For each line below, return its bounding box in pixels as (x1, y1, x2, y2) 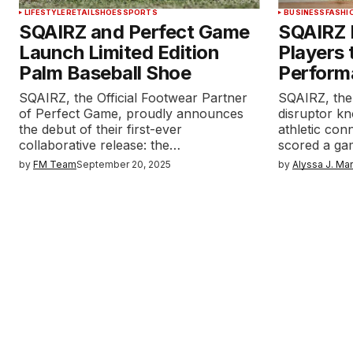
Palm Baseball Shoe (19, 61, 191, 84)
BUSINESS (284, 8, 325, 17)
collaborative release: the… (19, 137, 180, 153)
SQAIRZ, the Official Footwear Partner (19, 90, 247, 106)
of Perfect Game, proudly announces (19, 106, 243, 121)
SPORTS (122, 8, 158, 17)
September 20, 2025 (76, 158, 171, 170)
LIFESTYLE (24, 8, 66, 17)
